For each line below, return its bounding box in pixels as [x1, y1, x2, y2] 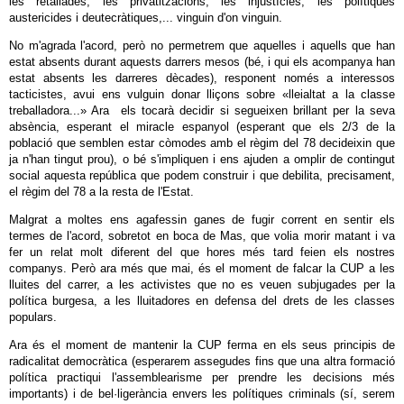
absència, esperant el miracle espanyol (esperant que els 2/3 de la [9, 120, 395, 133]
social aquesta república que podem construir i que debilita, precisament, [9, 169, 395, 182]
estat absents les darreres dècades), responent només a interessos [9, 71, 395, 85]
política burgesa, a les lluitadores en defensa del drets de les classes [9, 294, 395, 308]
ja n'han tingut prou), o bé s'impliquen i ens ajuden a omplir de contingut [9, 152, 395, 166]
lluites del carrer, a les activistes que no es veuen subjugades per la [9, 278, 395, 291]
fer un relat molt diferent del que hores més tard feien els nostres [9, 245, 395, 259]
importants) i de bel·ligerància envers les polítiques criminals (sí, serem [9, 387, 395, 400]
